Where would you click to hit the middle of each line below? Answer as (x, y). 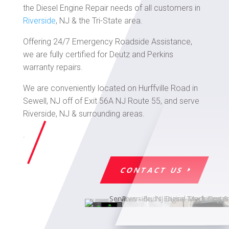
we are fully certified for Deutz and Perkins (98, 54)
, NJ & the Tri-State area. (99, 21)
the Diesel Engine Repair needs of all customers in (111, 8)
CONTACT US (152, 170)
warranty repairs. (53, 67)
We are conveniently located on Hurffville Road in (110, 88)
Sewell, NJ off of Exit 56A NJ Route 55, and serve (111, 101)
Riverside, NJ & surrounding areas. (84, 114)
